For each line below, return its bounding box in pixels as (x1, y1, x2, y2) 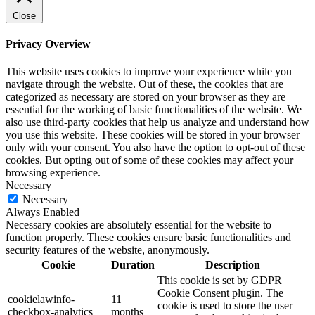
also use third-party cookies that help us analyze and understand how (6, 116, 309, 129)
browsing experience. (6, 167, 101, 179)
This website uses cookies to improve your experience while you (6, 65, 292, 78)
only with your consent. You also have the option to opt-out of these (6, 141, 305, 154)
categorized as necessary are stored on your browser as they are (6, 91, 285, 103)
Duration (111, 259, 155, 271)
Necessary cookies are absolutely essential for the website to (6, 219, 271, 231)
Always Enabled (6, 206, 79, 219)
